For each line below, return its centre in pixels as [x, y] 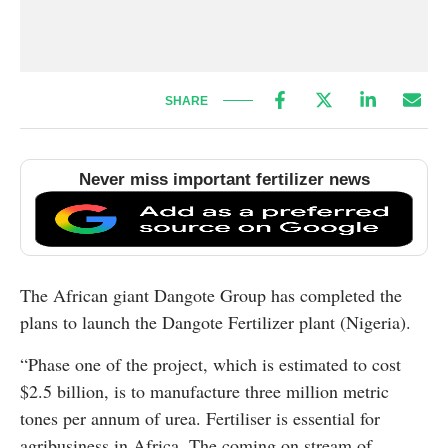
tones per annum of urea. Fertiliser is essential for [200, 418]
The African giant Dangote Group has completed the [211, 295]
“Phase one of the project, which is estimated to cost [210, 364]
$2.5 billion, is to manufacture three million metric [204, 391]
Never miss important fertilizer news [224, 179]
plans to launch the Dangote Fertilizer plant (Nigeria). [215, 322]
